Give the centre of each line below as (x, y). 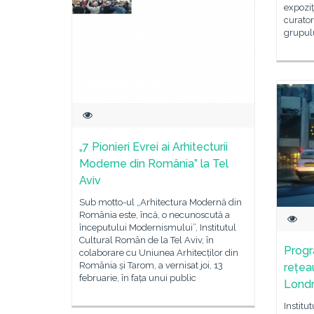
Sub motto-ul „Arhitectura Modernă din (161, 202)
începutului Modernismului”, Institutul (158, 227)
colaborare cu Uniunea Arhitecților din (159, 253)
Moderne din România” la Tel (154, 164)
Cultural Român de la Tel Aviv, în (146, 240)
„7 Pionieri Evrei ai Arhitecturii (153, 147)
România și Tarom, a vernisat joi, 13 (151, 265)
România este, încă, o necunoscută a (155, 215)
